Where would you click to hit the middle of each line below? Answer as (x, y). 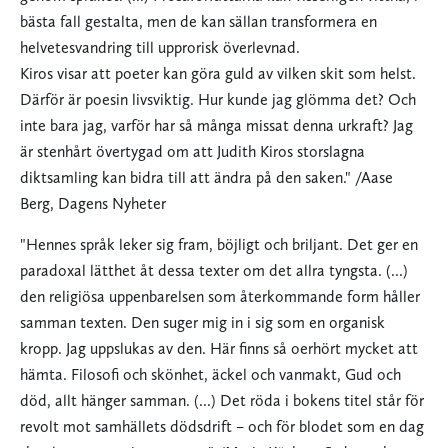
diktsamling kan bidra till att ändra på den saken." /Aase (206, 178)
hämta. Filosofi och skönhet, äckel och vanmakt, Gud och (210, 375)
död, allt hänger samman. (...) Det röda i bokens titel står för (222, 401)
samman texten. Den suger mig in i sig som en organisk (202, 323)
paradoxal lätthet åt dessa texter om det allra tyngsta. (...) (214, 271)
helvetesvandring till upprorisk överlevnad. (160, 48)
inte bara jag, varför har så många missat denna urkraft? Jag (216, 126)
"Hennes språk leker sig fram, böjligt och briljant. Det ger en (219, 245)
